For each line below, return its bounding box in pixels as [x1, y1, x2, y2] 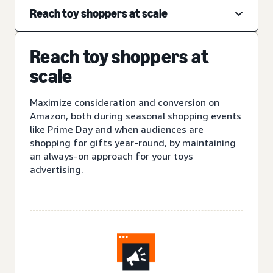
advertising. [30, 163, 83, 175]
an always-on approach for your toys [30, 149, 193, 162]
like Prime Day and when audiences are [30, 122, 204, 135]
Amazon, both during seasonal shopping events [30, 109, 241, 122]
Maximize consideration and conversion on [30, 96, 219, 108]
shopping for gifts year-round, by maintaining [30, 136, 236, 149]
